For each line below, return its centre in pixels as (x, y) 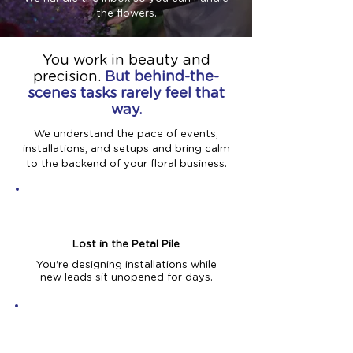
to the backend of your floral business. (126, 164)
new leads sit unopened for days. (126, 278)
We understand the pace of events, (126, 134)
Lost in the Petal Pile (126, 245)
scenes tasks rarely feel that (126, 94)
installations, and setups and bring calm (126, 149)
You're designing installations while (126, 265)
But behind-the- (162, 77)
